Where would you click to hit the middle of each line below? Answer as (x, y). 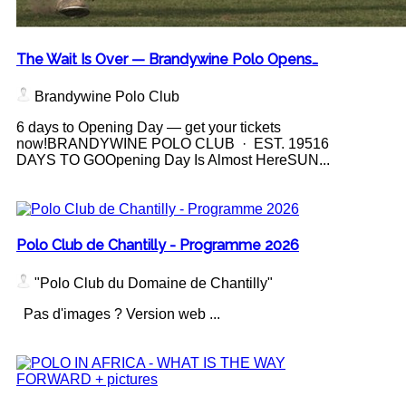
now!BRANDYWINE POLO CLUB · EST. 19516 (173, 144)
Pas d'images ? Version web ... (118, 314)
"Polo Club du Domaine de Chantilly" (152, 283)
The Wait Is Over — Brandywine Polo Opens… (167, 59)
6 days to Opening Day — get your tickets (149, 128)
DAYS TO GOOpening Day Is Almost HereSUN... (173, 160)
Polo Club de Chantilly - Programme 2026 (158, 246)
